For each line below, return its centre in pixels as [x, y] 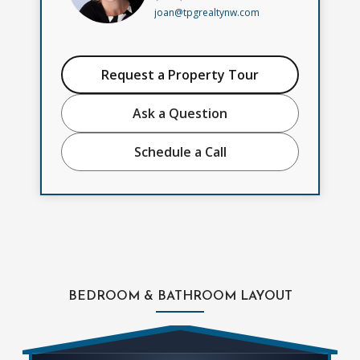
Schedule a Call [180, 151]
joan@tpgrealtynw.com [207, 13]
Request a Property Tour [180, 74]
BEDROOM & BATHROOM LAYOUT [180, 297]
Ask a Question [180, 113]
